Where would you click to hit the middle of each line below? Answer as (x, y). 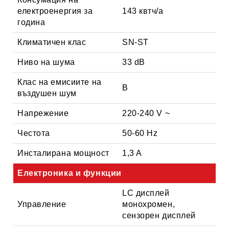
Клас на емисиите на (60, 82)
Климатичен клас (52, 42)
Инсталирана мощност (63, 153)
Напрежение (43, 113)
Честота (34, 133)
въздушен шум (47, 93)
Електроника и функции (70, 173)
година (31, 22)
